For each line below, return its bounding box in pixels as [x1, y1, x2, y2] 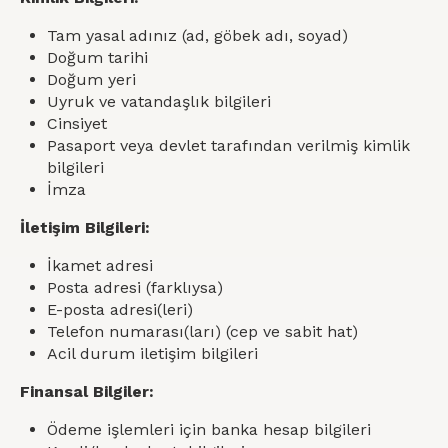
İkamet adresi [47, 256, 154, 275]
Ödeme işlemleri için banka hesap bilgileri [47, 420, 372, 439]
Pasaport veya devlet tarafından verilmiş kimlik [47, 136, 411, 155]
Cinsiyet [47, 114, 108, 133]
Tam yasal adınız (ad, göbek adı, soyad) [47, 26, 349, 45]
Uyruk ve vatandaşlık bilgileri [47, 92, 272, 111]
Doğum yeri [47, 70, 137, 89]
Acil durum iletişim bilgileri [47, 344, 259, 363]
